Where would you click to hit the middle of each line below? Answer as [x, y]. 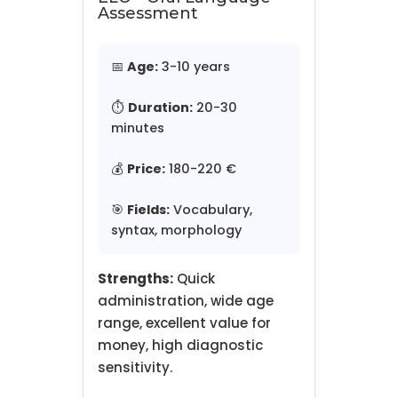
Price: [146, 169]
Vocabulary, [211, 210]
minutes [137, 128]
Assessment [147, 14]
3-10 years [194, 67]
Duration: [160, 108]
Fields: [148, 210]
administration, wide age [185, 301]
